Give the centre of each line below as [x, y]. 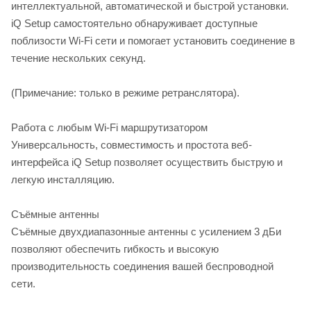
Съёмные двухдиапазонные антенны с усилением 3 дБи [146, 231]
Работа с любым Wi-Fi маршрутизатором [109, 127]
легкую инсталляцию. [63, 179]
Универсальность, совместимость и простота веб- [132, 144]
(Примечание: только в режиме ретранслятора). [125, 92]
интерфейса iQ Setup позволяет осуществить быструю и [147, 162]
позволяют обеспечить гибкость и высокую [115, 249]
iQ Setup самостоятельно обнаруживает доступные [134, 23]
